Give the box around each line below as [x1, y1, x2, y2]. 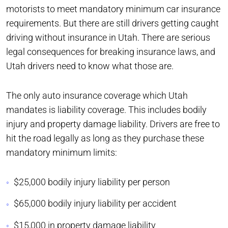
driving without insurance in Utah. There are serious [6, 32, 210, 43]
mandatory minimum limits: [6, 147, 117, 158]
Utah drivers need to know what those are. [6, 61, 176, 71]
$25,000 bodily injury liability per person [14, 177, 170, 187]
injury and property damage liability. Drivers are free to [6, 119, 220, 129]
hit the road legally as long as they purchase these [6, 133, 204, 144]
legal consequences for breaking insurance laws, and [6, 46, 215, 57]
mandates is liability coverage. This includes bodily [6, 104, 207, 115]
